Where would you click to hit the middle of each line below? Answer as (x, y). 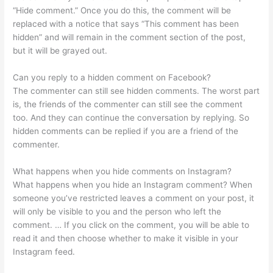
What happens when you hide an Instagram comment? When (133, 184)
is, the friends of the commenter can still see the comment (128, 104)
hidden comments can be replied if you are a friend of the (126, 131)
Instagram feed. (44, 251)
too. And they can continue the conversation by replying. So (131, 117)
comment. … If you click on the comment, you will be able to (131, 225)
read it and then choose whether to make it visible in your (126, 238)
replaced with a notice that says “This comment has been (126, 24)
